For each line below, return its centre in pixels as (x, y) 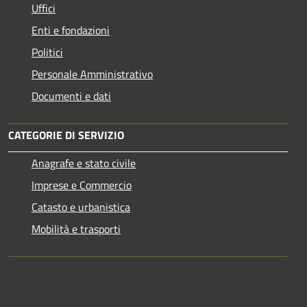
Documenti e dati (71, 96)
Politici (47, 52)
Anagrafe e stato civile (84, 163)
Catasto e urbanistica (81, 207)
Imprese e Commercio (82, 185)
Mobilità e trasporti (76, 229)
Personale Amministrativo (92, 74)
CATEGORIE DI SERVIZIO (66, 135)
